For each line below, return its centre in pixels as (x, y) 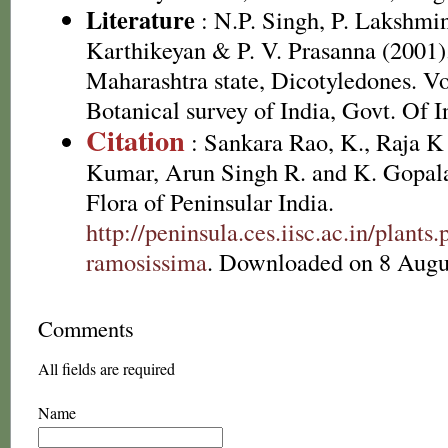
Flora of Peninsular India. (210, 201)
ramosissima (146, 261)
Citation (135, 140)
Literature (140, 19)
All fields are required (106, 368)
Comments (86, 328)
